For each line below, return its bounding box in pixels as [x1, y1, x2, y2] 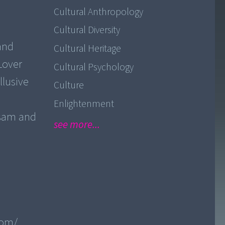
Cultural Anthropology [53, 5, 143, 19]
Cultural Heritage [53, 41, 121, 56]
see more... [53, 117, 100, 132]
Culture [53, 78, 84, 93]
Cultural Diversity [53, 23, 120, 38]
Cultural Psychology [53, 60, 134, 74]
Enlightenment [53, 96, 114, 111]
